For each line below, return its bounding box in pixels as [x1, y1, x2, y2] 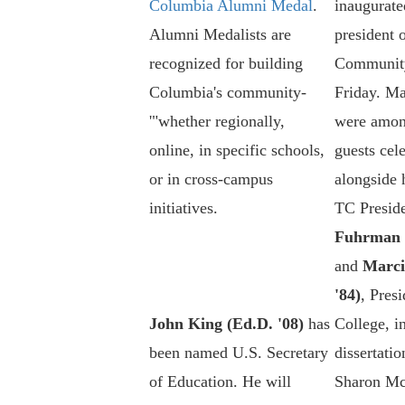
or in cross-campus [148, 170, 273, 189]
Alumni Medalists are [148, 25, 291, 44]
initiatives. [148, 199, 218, 218]
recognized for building [148, 54, 303, 73]
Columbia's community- [148, 83, 306, 102]
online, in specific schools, [148, 141, 325, 160]
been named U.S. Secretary [148, 344, 328, 363]
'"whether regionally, [148, 112, 285, 131]
